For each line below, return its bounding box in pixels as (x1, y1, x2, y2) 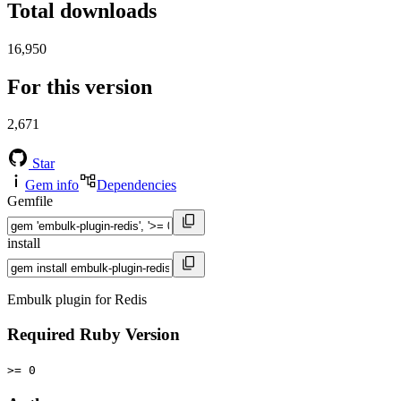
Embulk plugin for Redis (7, 292, 147, 308)
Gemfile (7, 193, 53, 209)
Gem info (25, 177, 79, 193)
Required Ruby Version (7, 325, 180, 345)
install (7, 235, 40, 252)
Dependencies (97, 177, 176, 193)
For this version (7, 74, 152, 98)
